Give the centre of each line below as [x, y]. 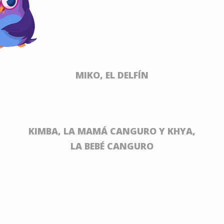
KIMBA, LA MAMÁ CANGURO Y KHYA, [112, 131]
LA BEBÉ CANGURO [112, 146]
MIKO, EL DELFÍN [112, 75]
